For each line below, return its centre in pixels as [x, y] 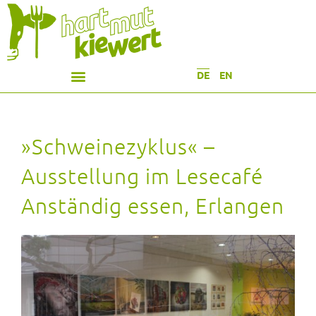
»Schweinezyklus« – [118, 146]
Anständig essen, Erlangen [153, 206]
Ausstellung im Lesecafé [142, 176]
